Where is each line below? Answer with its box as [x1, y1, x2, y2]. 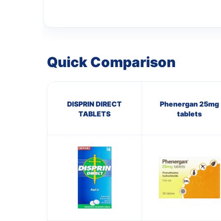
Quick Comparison [47, 53, 176, 71]
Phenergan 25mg [159, 99, 219, 108]
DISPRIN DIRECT [67, 99, 122, 108]
